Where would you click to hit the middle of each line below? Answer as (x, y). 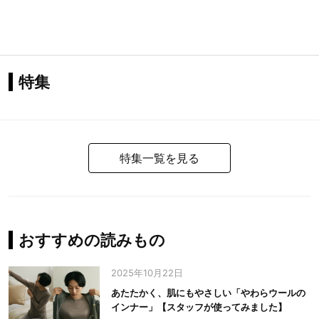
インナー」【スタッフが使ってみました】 (199, 307)
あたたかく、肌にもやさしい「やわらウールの (208, 292)
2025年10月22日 (147, 272)
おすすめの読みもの (92, 240)
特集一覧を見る (159, 158)
